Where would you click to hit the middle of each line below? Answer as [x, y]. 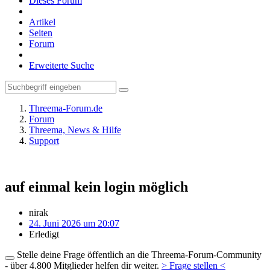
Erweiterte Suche [61, 65]
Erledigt [44, 234]
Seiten [41, 33]
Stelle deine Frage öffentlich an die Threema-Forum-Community [138, 254]
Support [44, 141]
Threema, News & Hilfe [75, 130]
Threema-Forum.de [66, 108]
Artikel [42, 22]
